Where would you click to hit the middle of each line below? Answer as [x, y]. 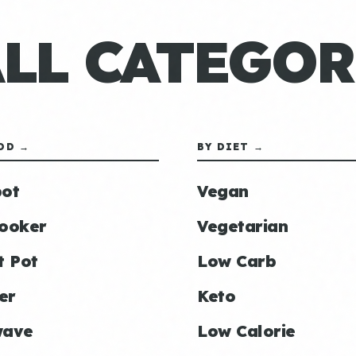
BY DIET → [230, 147]
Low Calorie [246, 331]
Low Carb [236, 261]
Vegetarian [242, 226]
